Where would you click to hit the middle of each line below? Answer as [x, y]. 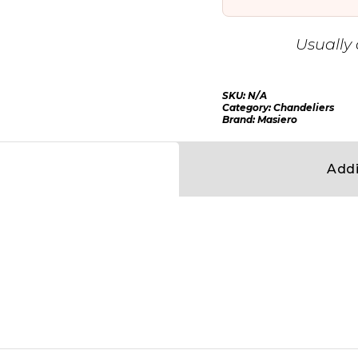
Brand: [239, 119]
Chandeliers [303, 107]
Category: [247, 107]
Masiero [277, 119]
